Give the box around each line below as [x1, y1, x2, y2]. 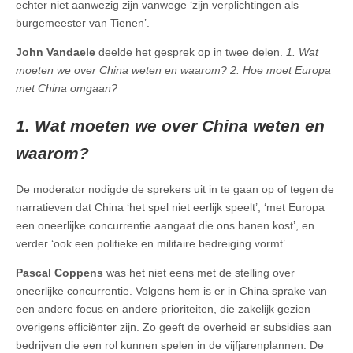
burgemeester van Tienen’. [16, 17, 150, 30]
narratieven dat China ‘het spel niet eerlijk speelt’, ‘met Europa [16, 201, 325, 214]
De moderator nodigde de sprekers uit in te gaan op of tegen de [16, 183, 334, 196]
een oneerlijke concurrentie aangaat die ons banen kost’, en [16, 219, 314, 232]
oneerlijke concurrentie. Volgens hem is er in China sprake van [16, 284, 327, 298]
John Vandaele [16, 46, 95, 59]
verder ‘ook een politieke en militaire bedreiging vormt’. [16, 237, 288, 251]
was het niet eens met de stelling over [103, 266, 295, 280]
